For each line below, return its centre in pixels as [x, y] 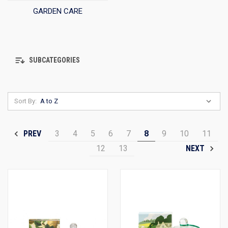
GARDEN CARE [58, 11]
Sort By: [25, 101]
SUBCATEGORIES [54, 60]
